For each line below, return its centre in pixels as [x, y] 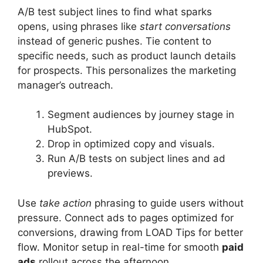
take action [65, 203]
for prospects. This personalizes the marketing [127, 70]
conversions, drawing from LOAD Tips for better [130, 232]
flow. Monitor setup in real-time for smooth [120, 247]
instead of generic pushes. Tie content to [114, 41]
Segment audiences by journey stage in [141, 115]
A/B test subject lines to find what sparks [115, 11]
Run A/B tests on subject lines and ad [136, 159]
